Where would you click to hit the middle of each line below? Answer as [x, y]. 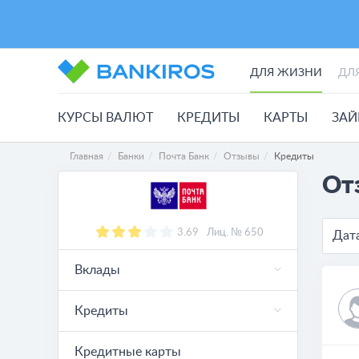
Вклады [97, 270]
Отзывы [242, 156]
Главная [87, 156]
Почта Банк [184, 156]
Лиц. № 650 [235, 233]
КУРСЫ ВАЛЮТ [105, 118]
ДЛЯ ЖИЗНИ [286, 73]
